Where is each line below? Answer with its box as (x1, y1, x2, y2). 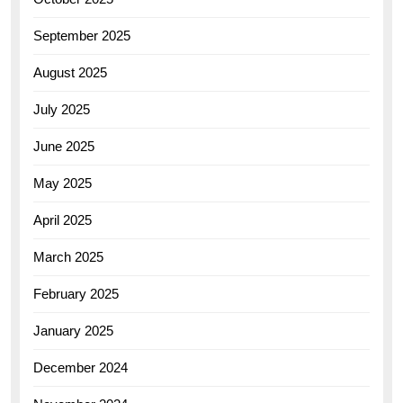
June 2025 (33, 138, 94, 154)
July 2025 (33, 101, 90, 117)
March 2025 (33, 248, 103, 264)
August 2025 (33, 64, 107, 80)
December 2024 (33, 359, 128, 375)
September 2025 (33, 27, 130, 43)
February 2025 (33, 285, 119, 301)
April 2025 (33, 211, 92, 228)
